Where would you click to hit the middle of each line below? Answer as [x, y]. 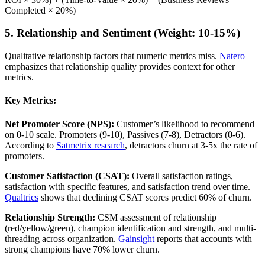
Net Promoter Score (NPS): [59, 124]
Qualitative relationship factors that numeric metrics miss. [112, 56]
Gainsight [136, 238]
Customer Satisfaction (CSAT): [67, 176]
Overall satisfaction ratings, [181, 176]
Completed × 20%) [40, 10]
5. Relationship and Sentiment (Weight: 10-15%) [122, 33]
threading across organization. [62, 238]
